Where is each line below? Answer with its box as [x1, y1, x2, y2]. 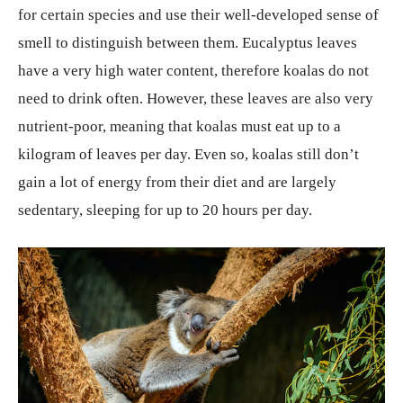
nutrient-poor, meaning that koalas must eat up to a [18, 118, 341, 135]
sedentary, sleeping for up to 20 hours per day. [18, 201, 312, 219]
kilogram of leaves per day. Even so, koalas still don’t [18, 146, 359, 163]
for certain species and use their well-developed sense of [18, 6, 379, 23]
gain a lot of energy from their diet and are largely [18, 174, 336, 191]
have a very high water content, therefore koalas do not [18, 62, 369, 79]
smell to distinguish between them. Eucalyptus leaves [18, 34, 357, 51]
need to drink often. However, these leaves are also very [18, 90, 373, 107]
